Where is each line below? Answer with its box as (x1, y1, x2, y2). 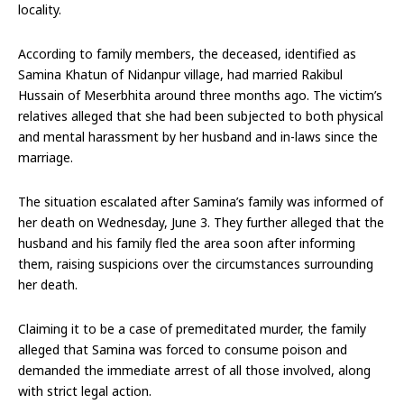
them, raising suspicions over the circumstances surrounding (18, 254, 373, 272)
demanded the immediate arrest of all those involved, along (18, 361, 371, 379)
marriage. (18, 148, 73, 166)
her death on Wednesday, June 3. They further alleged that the (18, 213, 384, 231)
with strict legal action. (18, 381, 151, 399)
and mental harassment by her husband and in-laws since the (18, 127, 378, 145)
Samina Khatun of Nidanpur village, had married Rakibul (18, 65, 343, 83)
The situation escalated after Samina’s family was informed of (18, 192, 383, 210)
